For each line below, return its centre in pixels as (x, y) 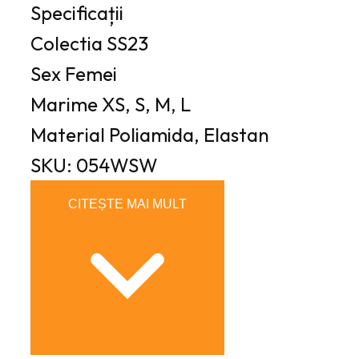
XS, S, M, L (146, 105)
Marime (64, 105)
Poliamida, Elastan (189, 135)
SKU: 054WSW (94, 165)
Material (68, 135)
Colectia (67, 44)
